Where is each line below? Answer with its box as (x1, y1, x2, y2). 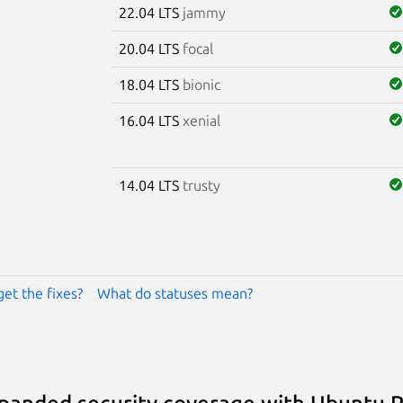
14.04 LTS (118, 176, 183, 193)
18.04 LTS (118, 76, 183, 93)
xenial (182, 112, 220, 129)
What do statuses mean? (96, 284, 253, 301)
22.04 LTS (118, 4, 183, 21)
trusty (182, 176, 220, 193)
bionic (182, 76, 220, 93)
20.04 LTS (118, 40, 183, 57)
